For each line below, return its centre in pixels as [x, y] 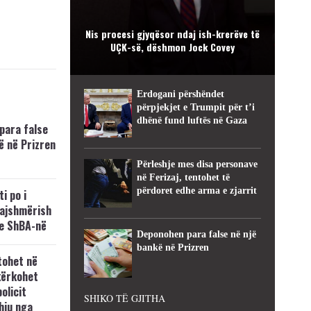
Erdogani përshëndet [181, 94]
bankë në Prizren [173, 247]
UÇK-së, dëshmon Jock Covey [173, 47]
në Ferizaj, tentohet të [184, 177]
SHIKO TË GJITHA [125, 298]
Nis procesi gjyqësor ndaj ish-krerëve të [173, 34]
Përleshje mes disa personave [197, 164]
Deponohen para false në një [197, 234]
